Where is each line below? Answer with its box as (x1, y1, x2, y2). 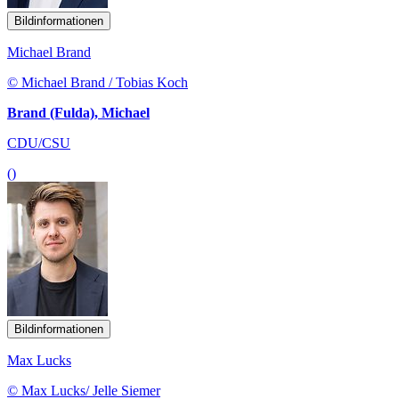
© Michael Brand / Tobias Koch (7, 74, 188, 90)
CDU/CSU (7, 134, 70, 151)
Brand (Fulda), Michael (7, 104, 150, 120)
